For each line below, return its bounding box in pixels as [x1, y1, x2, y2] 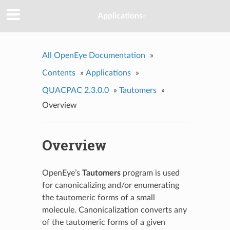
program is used [120, 168, 180, 177]
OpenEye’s [42, 168, 82, 177]
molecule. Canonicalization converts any [42, 205, 187, 214]
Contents [42, 68, 75, 77]
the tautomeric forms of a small [42, 193, 155, 202]
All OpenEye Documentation [42, 51, 145, 60]
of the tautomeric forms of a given [42, 218, 165, 226]
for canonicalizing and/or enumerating [42, 181, 179, 189]
